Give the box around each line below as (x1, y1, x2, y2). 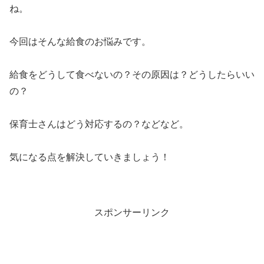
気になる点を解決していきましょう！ (9, 152, 170, 163)
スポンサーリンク (94, 207, 170, 218)
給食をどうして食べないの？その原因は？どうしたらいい (9, 70, 255, 80)
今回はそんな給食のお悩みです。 (9, 37, 151, 47)
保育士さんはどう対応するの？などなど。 (9, 119, 189, 130)
